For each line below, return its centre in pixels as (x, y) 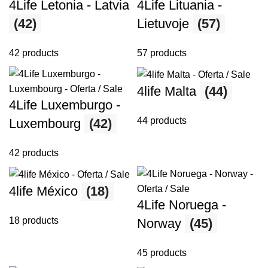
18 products (34, 221)
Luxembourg (47, 124)
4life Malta (168, 92)
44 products (162, 121)
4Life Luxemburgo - (65, 105)
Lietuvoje (165, 24)
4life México (45, 191)
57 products (162, 53)
